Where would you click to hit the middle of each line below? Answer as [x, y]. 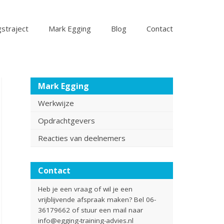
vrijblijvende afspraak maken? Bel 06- [97, 199]
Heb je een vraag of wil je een [85, 189]
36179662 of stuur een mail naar [90, 210]
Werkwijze [56, 103]
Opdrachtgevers [66, 120]
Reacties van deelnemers [82, 138]
